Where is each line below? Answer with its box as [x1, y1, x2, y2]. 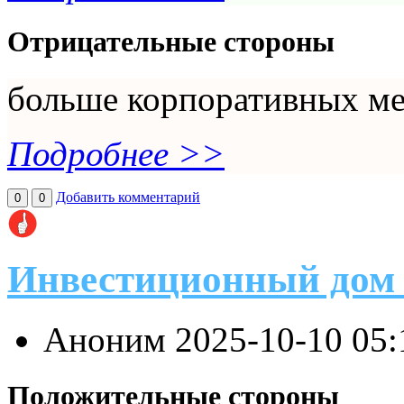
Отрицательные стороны [7, 24, 335, 58]
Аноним [43, 319, 175, 359]
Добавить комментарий [56, 189, 200, 205]
